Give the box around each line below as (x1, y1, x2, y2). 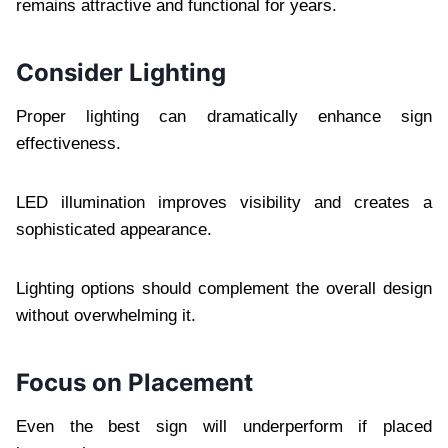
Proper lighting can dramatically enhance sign (16, 106, 432, 126)
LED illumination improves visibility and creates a (16, 192, 432, 212)
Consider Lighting (16, 57, 226, 87)
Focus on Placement (16, 367, 253, 397)
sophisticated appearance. (16, 219, 212, 239)
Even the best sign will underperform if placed (16, 416, 432, 436)
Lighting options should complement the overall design (16, 278, 432, 298)
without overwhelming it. (16, 305, 196, 325)
